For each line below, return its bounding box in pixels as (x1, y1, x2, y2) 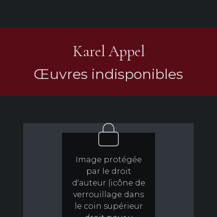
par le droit (86, 167, 131, 176)
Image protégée (75, 155, 142, 165)
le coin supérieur (74, 201, 143, 211)
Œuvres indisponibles (34, 65, 183, 83)
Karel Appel (72, 42, 145, 61)
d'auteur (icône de (72, 178, 145, 188)
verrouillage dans (73, 190, 144, 200)
